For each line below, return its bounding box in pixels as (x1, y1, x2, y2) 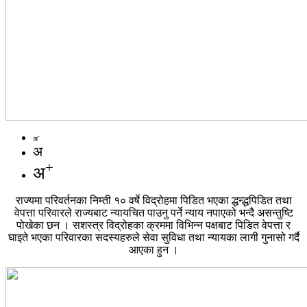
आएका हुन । (128, 243, 179, 256)
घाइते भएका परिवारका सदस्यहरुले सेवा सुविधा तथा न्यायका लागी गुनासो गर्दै (8, 231, 299, 243)
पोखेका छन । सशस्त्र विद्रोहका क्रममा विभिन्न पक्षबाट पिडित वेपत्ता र (16, 219, 291, 231)
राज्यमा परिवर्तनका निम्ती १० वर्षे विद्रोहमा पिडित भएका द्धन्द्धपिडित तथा (15, 194, 292, 206)
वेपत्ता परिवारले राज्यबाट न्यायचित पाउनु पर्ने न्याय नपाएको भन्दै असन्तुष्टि (14, 206, 293, 219)
